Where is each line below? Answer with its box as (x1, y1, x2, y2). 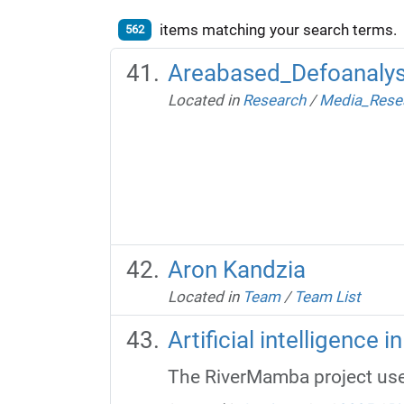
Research (242, 90, 306, 109)
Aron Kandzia (167, 255, 306, 283)
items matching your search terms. (159, 20, 397, 39)
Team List (293, 287, 361, 306)
